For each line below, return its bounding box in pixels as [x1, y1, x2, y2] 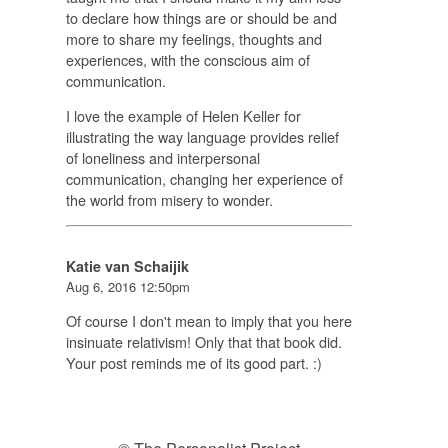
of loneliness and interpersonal [65, 147, 260, 169]
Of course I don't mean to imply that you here [65, 310, 352, 332]
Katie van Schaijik [65, 255, 189, 276]
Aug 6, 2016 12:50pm [65, 276, 190, 296]
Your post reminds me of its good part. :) [65, 352, 322, 374]
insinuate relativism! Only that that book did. [65, 331, 342, 353]
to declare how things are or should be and [65, 7, 337, 29]
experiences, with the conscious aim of [65, 49, 310, 71]
